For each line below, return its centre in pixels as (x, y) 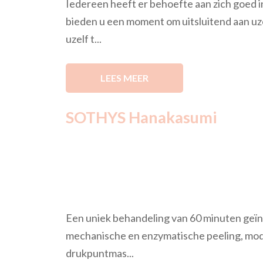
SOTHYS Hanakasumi (141, 117)
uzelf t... (84, 39)
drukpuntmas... (100, 253)
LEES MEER (124, 78)
